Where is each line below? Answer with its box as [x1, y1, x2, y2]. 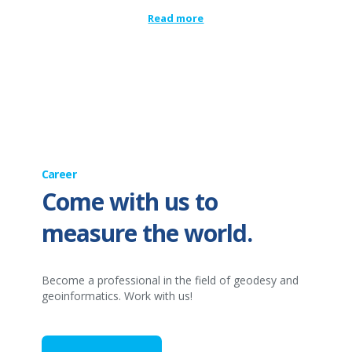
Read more [148, 11, 204, 25]
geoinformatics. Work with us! [41, 288, 192, 303]
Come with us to [41, 185, 218, 218]
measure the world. [41, 217, 252, 249]
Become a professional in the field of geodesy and [41, 273, 299, 288]
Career [41, 167, 76, 181]
